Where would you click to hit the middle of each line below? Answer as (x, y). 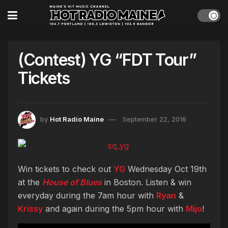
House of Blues (72, 182)
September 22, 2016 (154, 119)
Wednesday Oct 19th (166, 169)
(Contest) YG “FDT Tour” (107, 60)
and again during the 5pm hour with (114, 209)
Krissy (30, 209)
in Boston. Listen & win (147, 182)
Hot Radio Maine (77, 119)
